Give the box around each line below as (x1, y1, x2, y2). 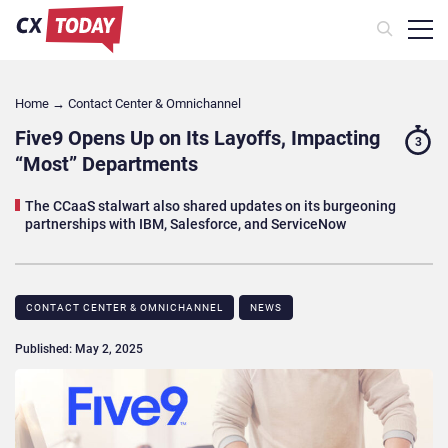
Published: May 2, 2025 (15, 341, 143, 356)
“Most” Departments (15, 151, 198, 176)
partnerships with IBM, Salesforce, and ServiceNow (25, 215, 346, 232)
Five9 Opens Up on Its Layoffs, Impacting (15, 125, 380, 150)
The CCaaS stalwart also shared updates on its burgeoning (25, 197, 396, 214)
